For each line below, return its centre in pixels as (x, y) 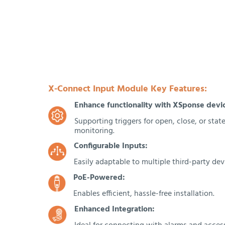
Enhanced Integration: (114, 209)
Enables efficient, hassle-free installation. (144, 194)
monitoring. (95, 131)
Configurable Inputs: (110, 146)
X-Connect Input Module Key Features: (128, 89)
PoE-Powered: (99, 178)
